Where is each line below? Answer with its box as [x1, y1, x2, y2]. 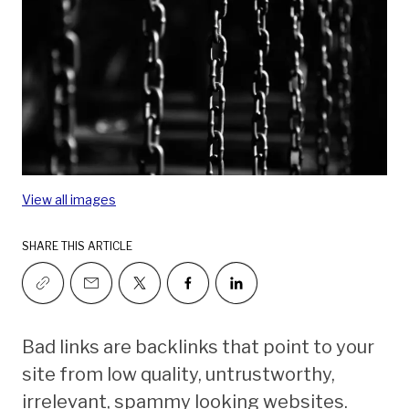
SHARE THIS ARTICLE [22, 238, 132, 253]
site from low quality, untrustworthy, [22, 362, 335, 385]
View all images [22, 191, 116, 207]
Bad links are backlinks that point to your [22, 335, 374, 358]
